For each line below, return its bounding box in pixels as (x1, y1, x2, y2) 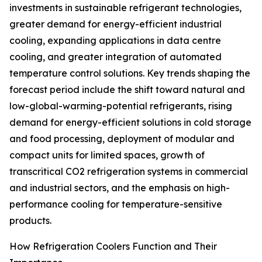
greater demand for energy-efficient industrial (9, 18, 222, 30)
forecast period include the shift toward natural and (9, 84, 245, 96)
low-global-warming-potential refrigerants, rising (9, 100, 232, 112)
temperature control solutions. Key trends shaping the (9, 67, 250, 80)
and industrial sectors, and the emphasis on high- (9, 182, 230, 194)
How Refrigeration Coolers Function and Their (9, 240, 217, 253)
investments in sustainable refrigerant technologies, (9, 2, 242, 14)
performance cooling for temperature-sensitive (9, 198, 222, 211)
